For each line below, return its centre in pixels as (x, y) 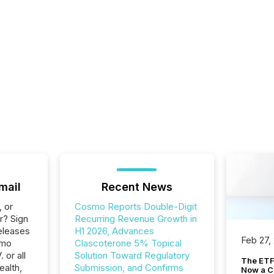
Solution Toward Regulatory (132, 255)
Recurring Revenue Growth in (135, 219)
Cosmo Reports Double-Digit (135, 206)
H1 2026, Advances (114, 231)
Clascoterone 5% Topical (128, 243)
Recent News (137, 187)
